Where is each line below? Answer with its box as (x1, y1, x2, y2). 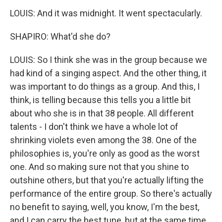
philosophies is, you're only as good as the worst (10, 148, 200, 159)
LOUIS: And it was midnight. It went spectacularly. (10, 8, 202, 18)
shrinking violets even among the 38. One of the (10, 135, 197, 145)
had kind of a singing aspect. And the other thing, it (10, 68, 207, 78)
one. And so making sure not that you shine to (10, 162, 189, 172)
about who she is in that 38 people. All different (10, 108, 194, 118)
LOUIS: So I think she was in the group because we (10, 55, 207, 65)
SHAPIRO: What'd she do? (10, 31, 111, 42)
